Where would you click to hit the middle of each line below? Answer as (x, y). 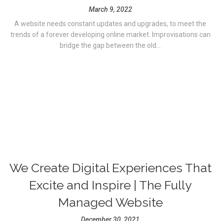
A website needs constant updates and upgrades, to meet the (110, 24)
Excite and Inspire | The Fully (110, 185)
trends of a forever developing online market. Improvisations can (110, 35)
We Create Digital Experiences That (110, 168)
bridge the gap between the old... (110, 45)
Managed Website (110, 202)
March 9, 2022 (110, 9)
